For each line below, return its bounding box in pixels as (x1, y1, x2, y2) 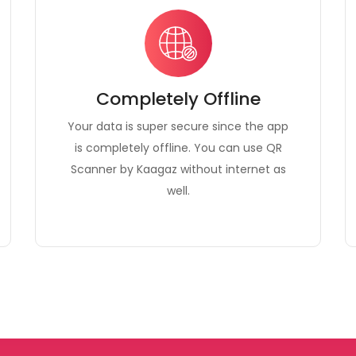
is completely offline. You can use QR (74, 140, 282, 156)
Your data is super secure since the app (68, 118, 288, 134)
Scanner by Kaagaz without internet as (70, 161, 286, 177)
